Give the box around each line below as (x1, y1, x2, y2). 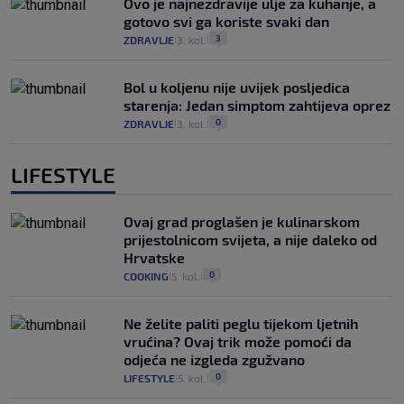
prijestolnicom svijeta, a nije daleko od (124, 231, 377, 249)
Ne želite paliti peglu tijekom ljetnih (124, 315, 358, 333)
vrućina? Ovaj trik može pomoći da (124, 333, 352, 351)
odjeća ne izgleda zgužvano (124, 351, 305, 369)
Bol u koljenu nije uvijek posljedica (124, 78, 350, 96)
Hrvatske (124, 249, 185, 267)
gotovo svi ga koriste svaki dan (124, 13, 329, 31)
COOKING (124, 270, 169, 283)
